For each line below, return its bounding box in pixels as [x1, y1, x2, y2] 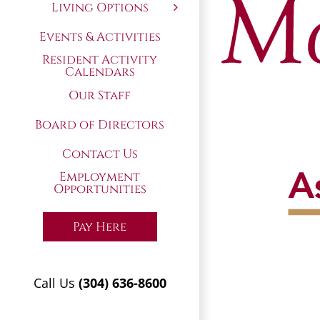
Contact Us [61, 145, 138, 162]
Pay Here [73, 218, 126, 235]
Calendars [64, 64, 135, 81]
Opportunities [53, 181, 146, 198]
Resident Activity [42, 51, 157, 69]
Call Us [34, 274, 79, 292]
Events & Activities [39, 28, 161, 45]
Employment [59, 169, 140, 186]
